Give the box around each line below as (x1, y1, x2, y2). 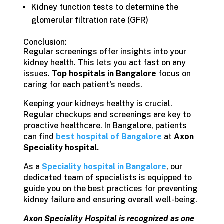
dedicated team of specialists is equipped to (23, 173, 192, 182)
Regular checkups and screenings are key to (23, 110, 191, 119)
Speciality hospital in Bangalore (41, 162, 166, 171)
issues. (23, 69, 50, 78)
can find (23, 132, 56, 141)
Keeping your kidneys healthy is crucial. (23, 99, 172, 108)
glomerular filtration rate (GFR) (31, 15, 148, 25)
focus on (156, 69, 191, 78)
